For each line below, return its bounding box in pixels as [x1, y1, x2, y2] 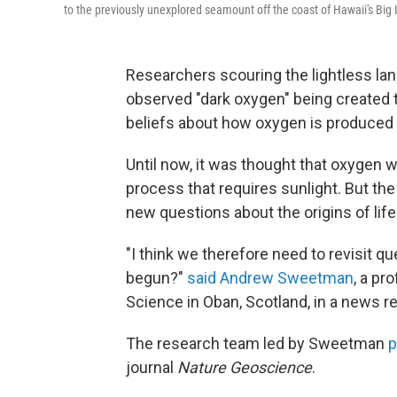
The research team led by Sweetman [126, 334, 388, 353]
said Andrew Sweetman [187, 269, 354, 287]
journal [126, 358, 177, 377]
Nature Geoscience [177, 358, 312, 377]
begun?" [126, 269, 187, 287]
